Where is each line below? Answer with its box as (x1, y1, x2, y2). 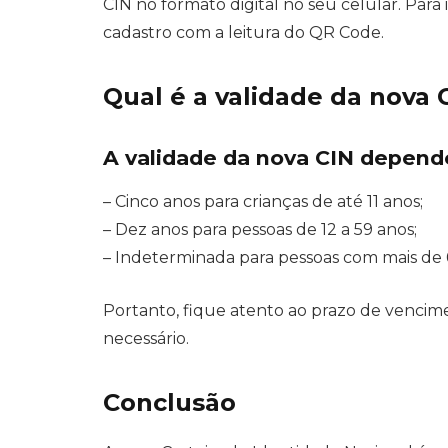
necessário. (103, 328, 189, 348)
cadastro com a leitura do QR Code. (103, 22, 384, 42)
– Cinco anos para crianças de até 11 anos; (103, 192, 423, 212)
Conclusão (103, 388, 236, 418)
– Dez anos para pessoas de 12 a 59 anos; (103, 220, 417, 240)
